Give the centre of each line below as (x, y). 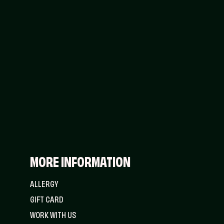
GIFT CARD (47, 200)
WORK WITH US (53, 216)
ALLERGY (44, 185)
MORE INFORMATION (80, 163)
